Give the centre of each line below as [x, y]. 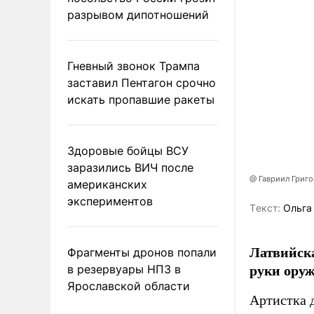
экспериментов [110, 201]
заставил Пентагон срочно [142, 82]
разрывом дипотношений [138, 14]
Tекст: [265, 208]
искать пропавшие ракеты [141, 99]
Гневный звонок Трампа [134, 66]
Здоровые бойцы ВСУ [128, 150]
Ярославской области [129, 286]
